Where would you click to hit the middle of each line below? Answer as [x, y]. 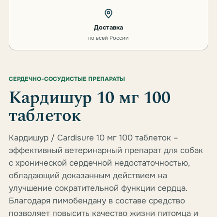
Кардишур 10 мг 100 [90, 98]
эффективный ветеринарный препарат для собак [106, 150]
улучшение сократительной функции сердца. [98, 188]
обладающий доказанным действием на [88, 176]
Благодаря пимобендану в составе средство [97, 201]
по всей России [108, 38]
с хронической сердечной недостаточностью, [99, 163]
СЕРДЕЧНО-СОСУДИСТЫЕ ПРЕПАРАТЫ [67, 79]
